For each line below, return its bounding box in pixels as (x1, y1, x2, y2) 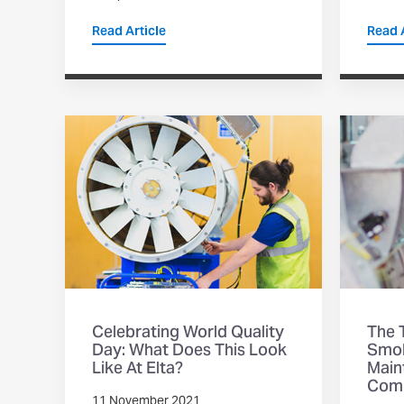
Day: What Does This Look (92, 334, 287, 370)
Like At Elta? (92, 352, 183, 388)
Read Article (92, 18, 166, 46)
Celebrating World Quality (92, 316, 284, 352)
